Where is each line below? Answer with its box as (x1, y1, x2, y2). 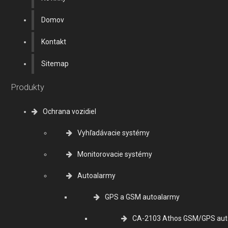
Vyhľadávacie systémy (77, 129, 150, 137)
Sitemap (41, 59, 69, 68)
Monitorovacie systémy (77, 150, 152, 159)
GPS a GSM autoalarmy (105, 193, 180, 202)
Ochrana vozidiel (43, 107, 96, 116)
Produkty (11, 82, 44, 92)
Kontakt (41, 37, 66, 46)
